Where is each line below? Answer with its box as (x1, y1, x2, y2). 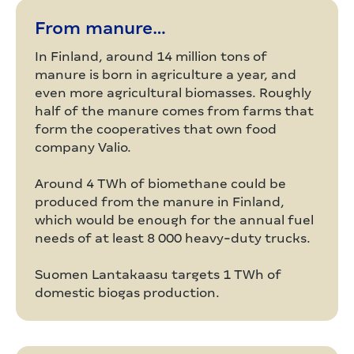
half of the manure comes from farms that (35, 104, 314, 119)
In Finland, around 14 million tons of (35, 49, 267, 64)
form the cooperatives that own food (35, 122, 277, 137)
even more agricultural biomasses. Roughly (35, 85, 311, 100)
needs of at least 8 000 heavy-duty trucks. (35, 231, 311, 246)
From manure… (35, 18, 166, 38)
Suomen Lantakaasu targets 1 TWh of (35, 267, 281, 282)
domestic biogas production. (35, 285, 220, 300)
